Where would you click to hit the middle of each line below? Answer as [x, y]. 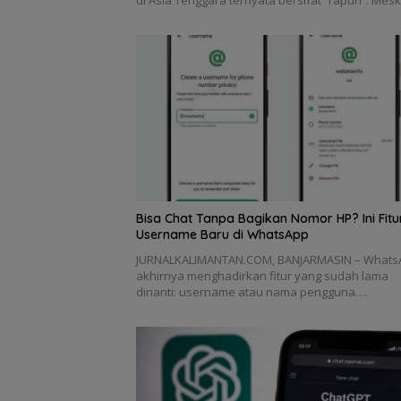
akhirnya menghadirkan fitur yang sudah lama [262, 275]
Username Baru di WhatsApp [222, 234]
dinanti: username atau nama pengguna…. [252, 291]
